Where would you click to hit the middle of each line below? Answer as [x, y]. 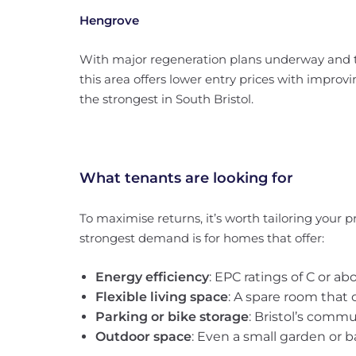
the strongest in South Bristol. [166, 99]
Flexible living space [162, 297]
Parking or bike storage [172, 317]
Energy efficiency [152, 277]
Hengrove [109, 20]
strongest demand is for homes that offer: [202, 238]
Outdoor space [143, 337]
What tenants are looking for [186, 178]
